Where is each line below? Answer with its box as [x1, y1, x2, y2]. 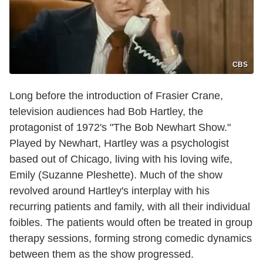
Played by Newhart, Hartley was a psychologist [9, 137, 229, 150]
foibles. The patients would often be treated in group [9, 217, 252, 229]
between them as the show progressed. [9, 248, 194, 261]
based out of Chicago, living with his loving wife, [9, 153, 232, 166]
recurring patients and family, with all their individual [9, 201, 250, 213]
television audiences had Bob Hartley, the [9, 106, 203, 118]
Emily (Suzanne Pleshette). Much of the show [9, 169, 222, 181]
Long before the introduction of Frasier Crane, [9, 90, 223, 102]
